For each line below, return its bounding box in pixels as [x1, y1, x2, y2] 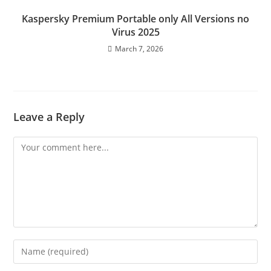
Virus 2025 [111, 25, 160, 39]
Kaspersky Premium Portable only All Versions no [22, 11, 249, 25]
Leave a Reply [13, 109, 85, 124]
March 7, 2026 [115, 43, 163, 54]
